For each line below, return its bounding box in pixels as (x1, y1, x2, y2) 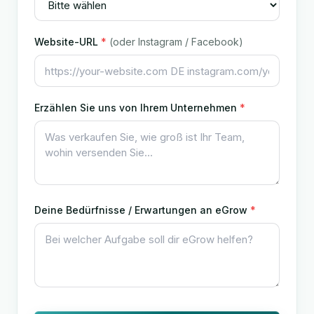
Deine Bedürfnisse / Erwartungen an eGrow (34, 204, 250, 216)
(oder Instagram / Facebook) (109, 36, 243, 48)
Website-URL (34, 36, 101, 48)
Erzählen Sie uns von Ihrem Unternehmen (34, 102, 240, 114)
